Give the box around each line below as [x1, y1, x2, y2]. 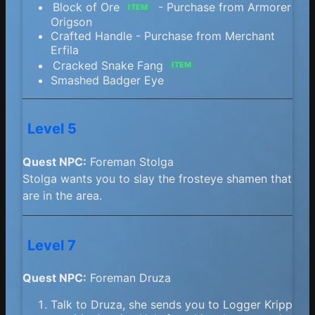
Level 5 [27, 120, 77, 138]
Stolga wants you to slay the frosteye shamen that [22, 171, 292, 186]
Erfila [51, 43, 79, 58]
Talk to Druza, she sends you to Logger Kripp [51, 297, 292, 312]
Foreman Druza [86, 271, 171, 285]
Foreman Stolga [86, 154, 174, 169]
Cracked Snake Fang [53, 58, 164, 72]
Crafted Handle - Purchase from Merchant [51, 29, 275, 44]
